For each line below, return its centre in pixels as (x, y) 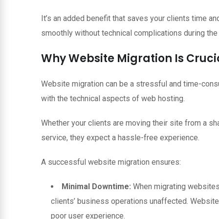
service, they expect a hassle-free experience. (120, 137)
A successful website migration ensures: (111, 162)
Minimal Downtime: (96, 186)
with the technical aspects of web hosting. (113, 98)
